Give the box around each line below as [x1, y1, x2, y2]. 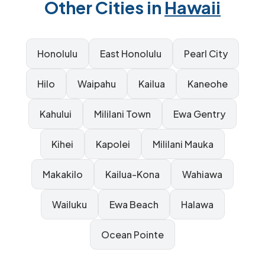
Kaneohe [188, 77, 228, 90]
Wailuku [51, 198, 87, 211]
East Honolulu [100, 47, 161, 60]
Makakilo [43, 168, 83, 180]
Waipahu [77, 77, 116, 90]
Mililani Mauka [153, 138, 214, 150]
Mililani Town [94, 108, 151, 120]
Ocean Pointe [101, 228, 164, 241]
